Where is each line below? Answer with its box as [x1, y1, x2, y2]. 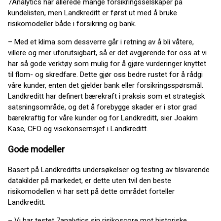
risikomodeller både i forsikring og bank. [8, 19, 136, 29]
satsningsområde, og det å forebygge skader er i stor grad [8, 103, 197, 112]
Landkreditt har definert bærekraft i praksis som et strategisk [8, 92, 205, 101]
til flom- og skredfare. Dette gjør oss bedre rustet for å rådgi [8, 70, 203, 79]
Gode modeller [8, 144, 65, 154]
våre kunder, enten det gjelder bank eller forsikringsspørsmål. [8, 81, 203, 90]
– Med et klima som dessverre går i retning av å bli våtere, [8, 37, 194, 47]
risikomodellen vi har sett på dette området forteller [8, 187, 175, 196]
